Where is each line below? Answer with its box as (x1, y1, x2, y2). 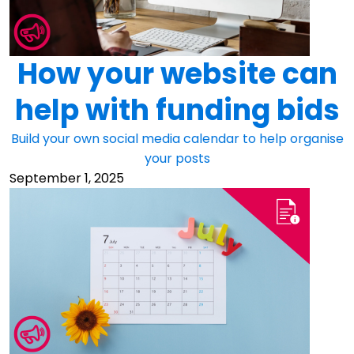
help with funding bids (14, 90, 340, 131)
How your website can (17, 54, 337, 95)
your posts (144, 149, 210, 168)
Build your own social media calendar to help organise (10, 130, 344, 149)
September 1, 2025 (9, 169, 124, 188)
